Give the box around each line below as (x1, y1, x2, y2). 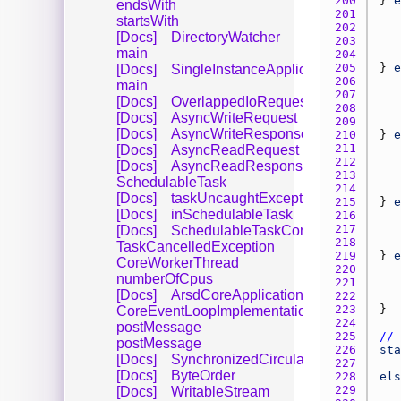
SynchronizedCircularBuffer (171, 351, 346, 367)
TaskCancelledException (116, 238, 275, 254)
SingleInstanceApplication (171, 61, 337, 77)
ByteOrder (171, 367, 235, 383)
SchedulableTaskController (171, 222, 344, 238)
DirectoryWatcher (171, 29, 280, 45)
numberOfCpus (116, 270, 213, 286)
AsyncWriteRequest (171, 109, 297, 125)
